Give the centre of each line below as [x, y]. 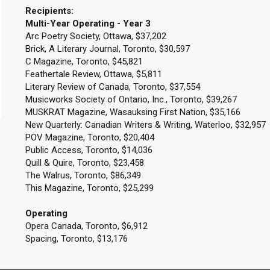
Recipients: [49, 11]
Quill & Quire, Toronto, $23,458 [84, 163]
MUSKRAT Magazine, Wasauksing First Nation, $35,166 [133, 112]
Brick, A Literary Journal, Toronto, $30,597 [107, 49]
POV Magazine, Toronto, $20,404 [89, 137]
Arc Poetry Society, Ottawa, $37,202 [96, 36]
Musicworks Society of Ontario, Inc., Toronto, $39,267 [131, 99]
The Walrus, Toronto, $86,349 [83, 175]
